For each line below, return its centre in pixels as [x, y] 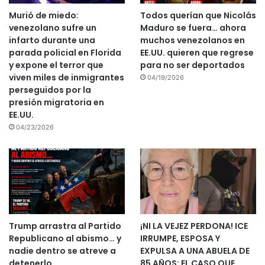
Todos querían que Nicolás [198, 15]
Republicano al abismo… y [65, 238]
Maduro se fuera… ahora [193, 28]
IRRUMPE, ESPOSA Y [180, 238]
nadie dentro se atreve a [62, 251]
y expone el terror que [56, 65]
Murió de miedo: [44, 15]
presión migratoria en [56, 102]
